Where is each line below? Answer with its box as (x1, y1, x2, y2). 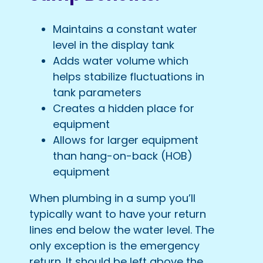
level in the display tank (53, 37, 174, 52)
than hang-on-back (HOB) (53, 148, 193, 163)
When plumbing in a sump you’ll (29, 190, 195, 205)
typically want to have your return (29, 206, 206, 221)
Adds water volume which (53, 53, 188, 68)
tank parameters (53, 85, 141, 100)
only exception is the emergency (29, 238, 200, 253)
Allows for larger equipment (53, 132, 198, 147)
